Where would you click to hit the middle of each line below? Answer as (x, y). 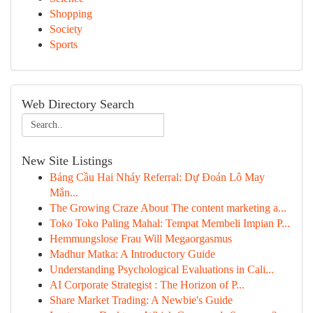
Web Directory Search (78, 104)
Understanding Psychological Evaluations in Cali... (162, 269)
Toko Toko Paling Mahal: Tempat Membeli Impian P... (170, 223)
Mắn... (64, 192)
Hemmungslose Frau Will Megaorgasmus (141, 239)
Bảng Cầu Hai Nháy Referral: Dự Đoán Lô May (157, 177)
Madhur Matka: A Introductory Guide (132, 254)
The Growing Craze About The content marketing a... (168, 208)
